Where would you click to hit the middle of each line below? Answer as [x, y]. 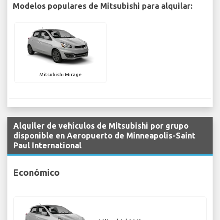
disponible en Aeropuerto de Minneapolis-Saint [104, 136]
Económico [37, 172]
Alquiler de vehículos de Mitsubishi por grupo [101, 126]
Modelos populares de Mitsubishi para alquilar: [102, 6]
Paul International [47, 146]
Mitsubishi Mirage [60, 75]
